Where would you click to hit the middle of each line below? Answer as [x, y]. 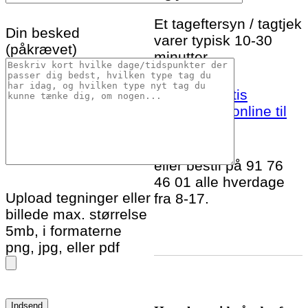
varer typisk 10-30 [213, 40]
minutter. [183, 56]
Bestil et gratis [201, 95]
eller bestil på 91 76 [219, 166]
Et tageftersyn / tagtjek [228, 23]
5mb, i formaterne [64, 231]
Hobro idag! [192, 128]
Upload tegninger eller [78, 198]
